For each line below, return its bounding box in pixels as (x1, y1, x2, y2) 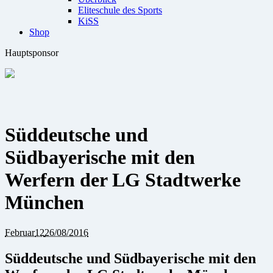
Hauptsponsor (5, 48, 58, 58)
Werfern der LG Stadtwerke (5, 169, 241, 191)
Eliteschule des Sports (78, 5, 162, 15)
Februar (5, 227, 35, 238)
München (5, 191, 84, 214)
